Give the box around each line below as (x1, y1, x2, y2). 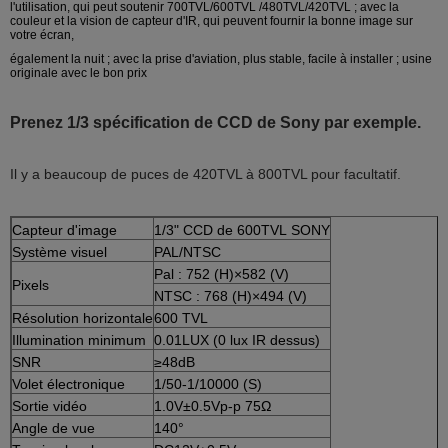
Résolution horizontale (12, 309, 153, 326)
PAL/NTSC (154, 243, 221, 260)
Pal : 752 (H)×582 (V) (154, 265, 289, 282)
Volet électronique (12, 375, 125, 392)
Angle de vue (12, 419, 95, 436)
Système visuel (12, 243, 107, 260)
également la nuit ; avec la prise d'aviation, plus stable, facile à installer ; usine (10, 51, 432, 66)
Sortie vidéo (12, 397, 87, 414)
